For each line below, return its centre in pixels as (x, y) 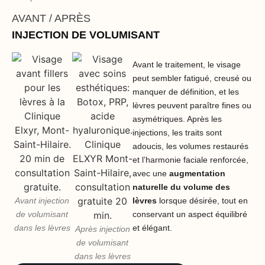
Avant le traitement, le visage (187, 64)
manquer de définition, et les (186, 91)
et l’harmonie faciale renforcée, (190, 159)
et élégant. (152, 227)
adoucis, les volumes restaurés (190, 146)
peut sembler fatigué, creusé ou (192, 78)
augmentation (197, 173)
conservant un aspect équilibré (190, 214)
